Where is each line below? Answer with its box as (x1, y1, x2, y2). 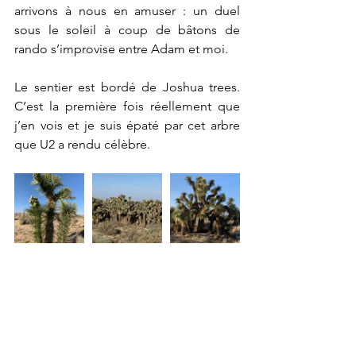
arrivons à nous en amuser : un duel (14, 3, 240, 18)
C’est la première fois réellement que (14, 99, 240, 114)
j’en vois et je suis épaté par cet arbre (14, 118, 240, 133)
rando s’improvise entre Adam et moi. (14, 41, 228, 56)
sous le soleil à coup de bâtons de (14, 22, 240, 37)
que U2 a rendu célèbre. (14, 137, 153, 152)
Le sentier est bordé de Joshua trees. (14, 79, 240, 95)
